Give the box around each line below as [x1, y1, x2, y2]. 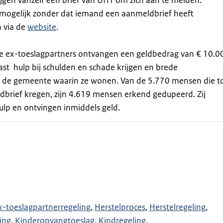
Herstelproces [94, 202, 145, 213]
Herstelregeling [149, 202, 206, 213]
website [27, 21, 56, 32]
